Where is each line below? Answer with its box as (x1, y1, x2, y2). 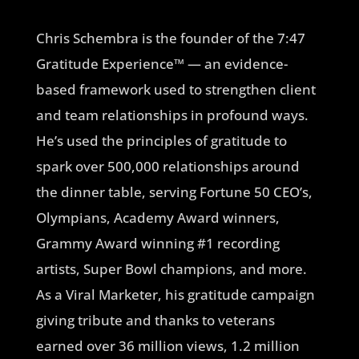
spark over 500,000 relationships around (35, 157, 300, 175)
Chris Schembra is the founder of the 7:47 (35, 29, 305, 47)
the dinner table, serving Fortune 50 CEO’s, (35, 183, 313, 201)
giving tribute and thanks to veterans (35, 311, 275, 329)
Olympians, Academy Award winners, (35, 208, 280, 227)
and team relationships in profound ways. (35, 106, 309, 124)
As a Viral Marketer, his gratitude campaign (35, 285, 315, 304)
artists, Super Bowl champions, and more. (35, 260, 307, 278)
